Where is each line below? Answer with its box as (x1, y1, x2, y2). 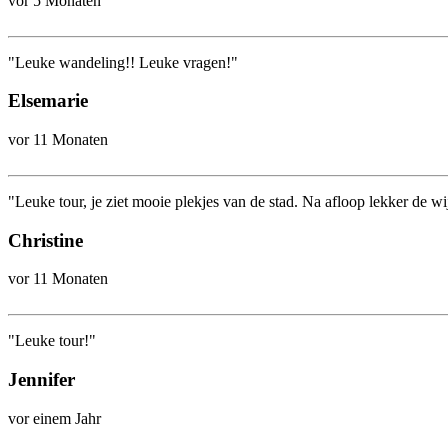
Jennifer (8, 369, 75, 391)
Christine (8, 229, 83, 251)
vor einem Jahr (8, 409, 101, 427)
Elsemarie (8, 90, 88, 112)
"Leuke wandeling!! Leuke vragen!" (8, 53, 238, 71)
